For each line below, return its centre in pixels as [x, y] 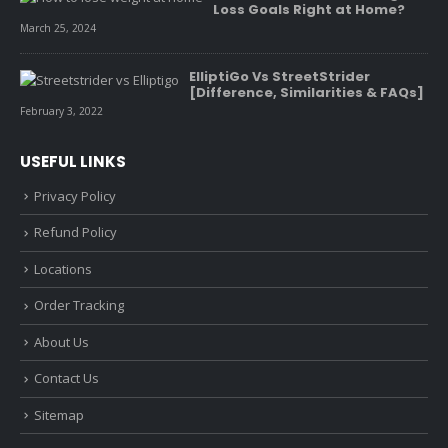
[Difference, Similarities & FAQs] [306, 92]
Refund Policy [75, 232]
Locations [63, 268]
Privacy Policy [75, 195]
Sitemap [59, 414]
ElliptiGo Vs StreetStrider [279, 76]
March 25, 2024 [58, 27]
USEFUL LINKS [73, 161]
